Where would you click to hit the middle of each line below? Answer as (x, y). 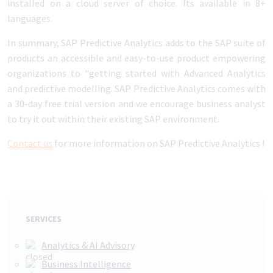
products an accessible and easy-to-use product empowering (136, 58)
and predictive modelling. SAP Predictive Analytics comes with (136, 88)
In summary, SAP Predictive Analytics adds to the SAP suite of (136, 43)
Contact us (30, 143)
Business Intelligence (86, 264)
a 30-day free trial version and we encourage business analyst (136, 104)
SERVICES (44, 219)
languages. (30, 18)
